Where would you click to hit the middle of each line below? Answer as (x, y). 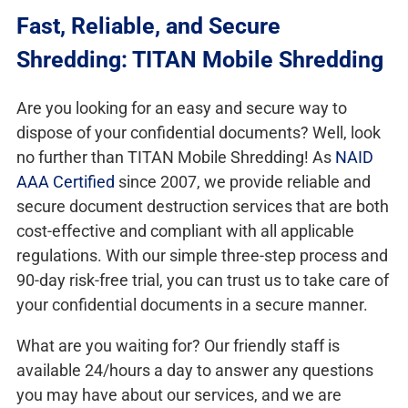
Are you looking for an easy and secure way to (182, 108)
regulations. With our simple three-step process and (202, 256)
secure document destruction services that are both (203, 207)
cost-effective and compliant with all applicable (185, 231)
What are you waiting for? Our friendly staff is (178, 346)
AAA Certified (66, 182)
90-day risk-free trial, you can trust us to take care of (203, 280)
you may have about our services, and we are (179, 395)
